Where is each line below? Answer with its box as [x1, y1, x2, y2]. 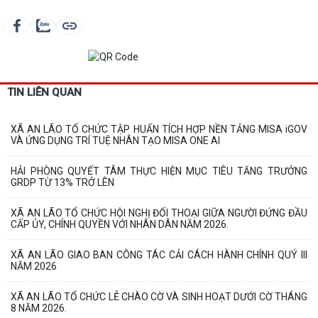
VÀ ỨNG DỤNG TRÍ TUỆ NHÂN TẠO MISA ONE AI [11, 134, 220, 146]
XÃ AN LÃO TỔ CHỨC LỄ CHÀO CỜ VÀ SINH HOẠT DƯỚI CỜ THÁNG [11, 290, 307, 302]
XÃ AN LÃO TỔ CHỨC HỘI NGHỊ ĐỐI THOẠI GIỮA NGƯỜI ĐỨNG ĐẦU [11, 207, 307, 219]
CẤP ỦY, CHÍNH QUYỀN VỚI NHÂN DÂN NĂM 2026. [11, 218, 229, 230]
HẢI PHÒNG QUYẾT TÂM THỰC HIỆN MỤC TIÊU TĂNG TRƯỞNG [11, 165, 307, 177]
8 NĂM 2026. [11, 302, 67, 314]
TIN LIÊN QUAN [7, 85, 82, 99]
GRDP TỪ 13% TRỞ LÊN [11, 176, 114, 188]
